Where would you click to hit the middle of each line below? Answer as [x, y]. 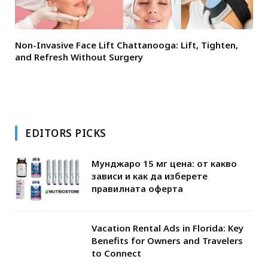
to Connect [116, 253]
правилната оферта [137, 188]
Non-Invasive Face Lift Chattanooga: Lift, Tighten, [127, 45]
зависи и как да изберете [150, 176]
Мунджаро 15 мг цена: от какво [164, 163]
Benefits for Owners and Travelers [167, 240]
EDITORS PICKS [66, 133]
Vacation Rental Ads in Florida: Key [167, 228]
